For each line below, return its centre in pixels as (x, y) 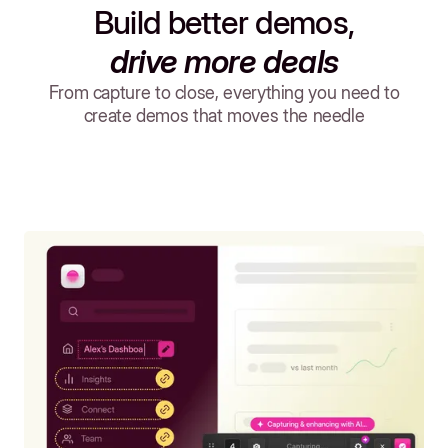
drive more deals (224, 62)
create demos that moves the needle (224, 116)
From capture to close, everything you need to (224, 93)
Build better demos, (224, 23)
